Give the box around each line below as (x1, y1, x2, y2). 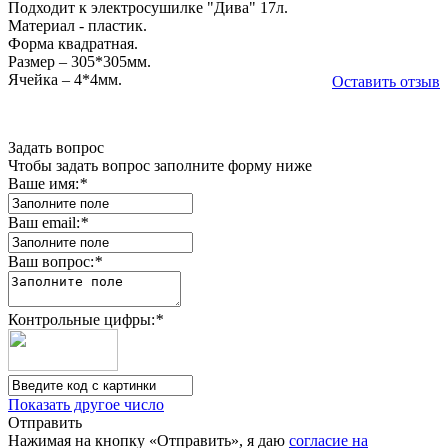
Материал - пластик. (8, 16, 147, 34)
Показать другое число (8, 395, 164, 413)
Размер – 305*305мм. (8, 52, 151, 70)
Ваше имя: (8, 174, 79, 192)
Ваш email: (8, 213, 80, 231)
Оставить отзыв (332, 72, 440, 90)
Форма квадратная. (8, 34, 138, 52)
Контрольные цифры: (8, 310, 155, 328)
